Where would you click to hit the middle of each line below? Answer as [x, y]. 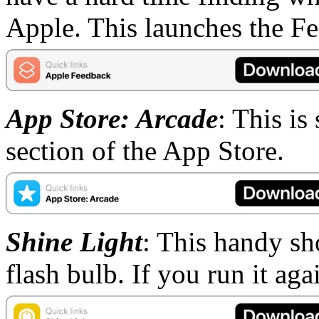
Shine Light [74, 241]
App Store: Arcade [112, 118]
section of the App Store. [145, 150]
